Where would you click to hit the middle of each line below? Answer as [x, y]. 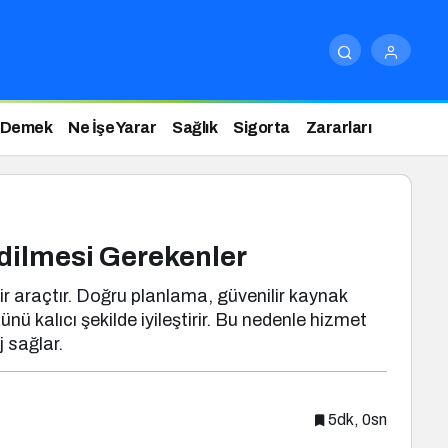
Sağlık [194, 127]
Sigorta [261, 127]
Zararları [338, 127]
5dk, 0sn [357, 419]
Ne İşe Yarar [112, 127]
